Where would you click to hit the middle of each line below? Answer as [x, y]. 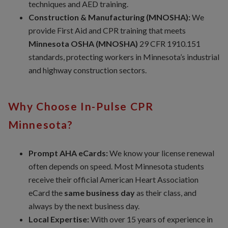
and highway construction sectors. [87, 70]
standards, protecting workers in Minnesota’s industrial [124, 57]
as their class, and [165, 193]
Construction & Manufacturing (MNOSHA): [109, 17]
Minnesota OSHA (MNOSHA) [83, 44]
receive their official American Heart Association [113, 180]
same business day [99, 193]
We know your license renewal [161, 153]
